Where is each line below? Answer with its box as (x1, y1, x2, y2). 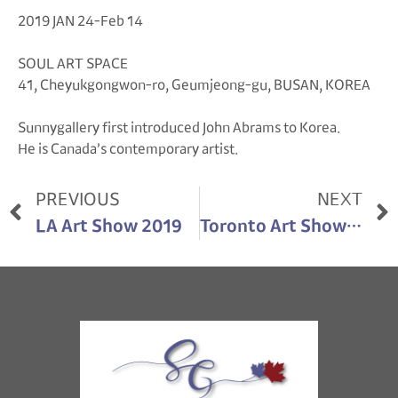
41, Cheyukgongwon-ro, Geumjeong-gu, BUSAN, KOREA (18, 76, 376, 94)
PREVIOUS (36, 189, 120, 211)
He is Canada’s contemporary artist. (18, 140, 238, 158)
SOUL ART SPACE (18, 55, 131, 73)
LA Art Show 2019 (36, 216, 182, 237)
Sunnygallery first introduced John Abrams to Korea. (18, 119, 343, 137)
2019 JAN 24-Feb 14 (18, 12, 146, 30)
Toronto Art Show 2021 (346, 216, 362, 237)
